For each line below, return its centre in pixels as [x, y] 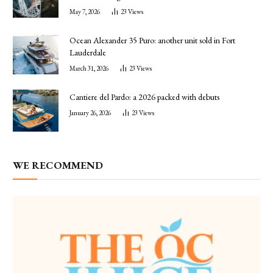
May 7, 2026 [85, 12]
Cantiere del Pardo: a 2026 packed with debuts [144, 97]
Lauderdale [88, 53]
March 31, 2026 [89, 69]
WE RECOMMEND [58, 165]
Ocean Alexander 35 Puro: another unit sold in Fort [152, 41]
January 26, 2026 [90, 113]
